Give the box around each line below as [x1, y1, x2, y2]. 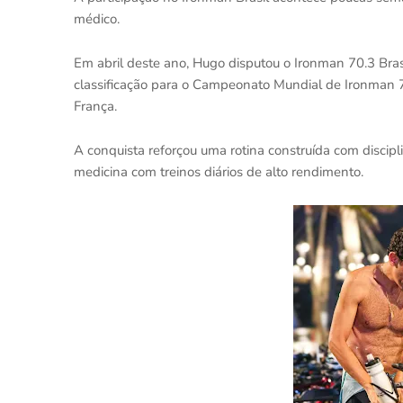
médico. [74, 10, 120, 28]
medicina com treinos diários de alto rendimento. [74, 163, 363, 181]
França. [74, 97, 117, 115]
